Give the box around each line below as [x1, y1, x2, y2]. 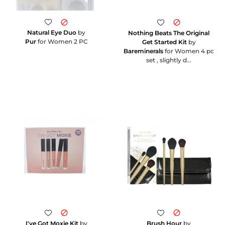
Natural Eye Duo [27, 29, 76, 37]
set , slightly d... [146, 56, 191, 64]
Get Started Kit [142, 38, 187, 46]
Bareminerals [124, 47, 163, 55]
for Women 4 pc [163, 47, 214, 55]
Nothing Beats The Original [128, 29, 209, 37]
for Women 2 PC [36, 38, 88, 46]
